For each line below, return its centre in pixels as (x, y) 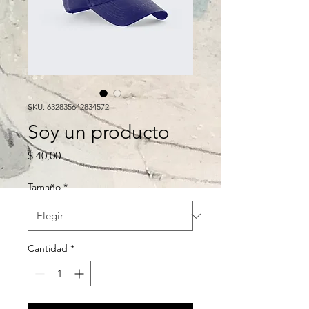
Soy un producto (99, 132)
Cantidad (48, 248)
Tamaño (44, 187)
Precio (76, 155)
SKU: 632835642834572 (68, 107)
